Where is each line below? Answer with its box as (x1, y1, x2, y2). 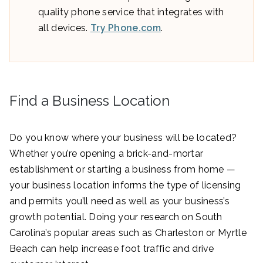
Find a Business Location (9, 92, 170, 110)
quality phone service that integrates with (38, 6, 224, 18)
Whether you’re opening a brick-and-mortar (9, 148, 204, 160)
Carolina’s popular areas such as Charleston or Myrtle (9, 227, 247, 239)
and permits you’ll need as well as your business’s (9, 195, 230, 207)
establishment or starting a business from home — (9, 164, 236, 176)
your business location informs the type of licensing (9, 180, 241, 191)
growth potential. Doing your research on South (9, 211, 222, 223)
